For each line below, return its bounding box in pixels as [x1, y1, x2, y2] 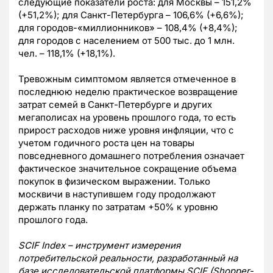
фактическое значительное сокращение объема [18, 163, 236, 175]
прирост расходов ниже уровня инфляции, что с [18, 124, 234, 136]
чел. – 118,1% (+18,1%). [18, 48, 115, 60]
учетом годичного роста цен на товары [18, 137, 194, 149]
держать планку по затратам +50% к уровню [18, 201, 218, 213]
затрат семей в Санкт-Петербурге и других [18, 99, 212, 111]
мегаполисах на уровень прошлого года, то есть [18, 112, 236, 124]
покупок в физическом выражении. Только [18, 175, 210, 188]
